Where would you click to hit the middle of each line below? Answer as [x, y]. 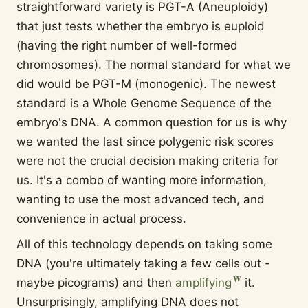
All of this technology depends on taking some [144, 244]
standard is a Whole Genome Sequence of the [144, 103]
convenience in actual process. [101, 219]
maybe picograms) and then [96, 282]
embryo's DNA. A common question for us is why [152, 123]
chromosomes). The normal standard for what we [154, 65]
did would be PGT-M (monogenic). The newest [146, 84]
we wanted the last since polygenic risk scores [145, 142]
